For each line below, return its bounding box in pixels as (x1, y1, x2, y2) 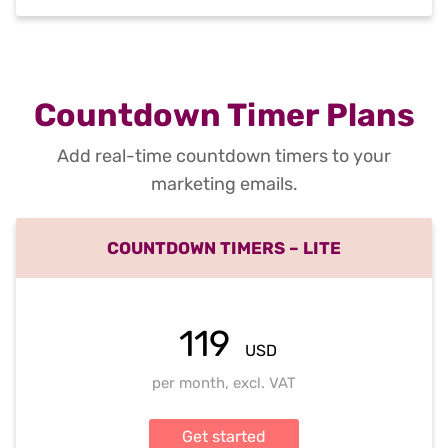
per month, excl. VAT (152, 374, 296, 393)
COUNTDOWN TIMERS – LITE (107, 238, 341, 259)
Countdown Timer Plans (33, 96, 415, 135)
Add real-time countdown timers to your (57, 145, 391, 168)
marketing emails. (150, 173, 298, 196)
